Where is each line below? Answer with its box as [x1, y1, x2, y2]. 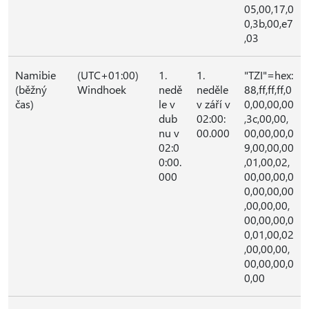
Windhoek [77, 82, 126, 97]
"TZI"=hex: [244, 68, 293, 82]
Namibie [15, 68, 56, 82]
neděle [197, 82, 228, 97]
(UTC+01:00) [77, 68, 139, 82]
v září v [197, 97, 230, 111]
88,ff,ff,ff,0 [244, 82, 292, 97]
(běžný [15, 82, 47, 97]
